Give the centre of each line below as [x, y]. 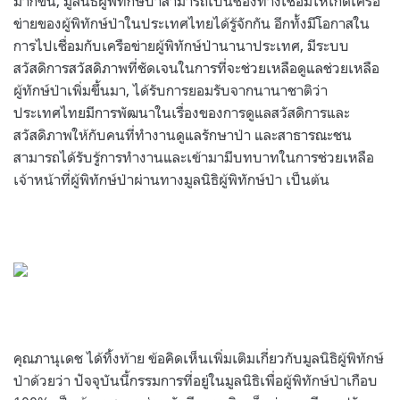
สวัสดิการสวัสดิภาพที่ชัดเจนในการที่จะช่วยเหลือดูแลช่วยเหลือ [196, 67]
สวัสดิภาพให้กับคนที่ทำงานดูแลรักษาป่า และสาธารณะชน [183, 134]
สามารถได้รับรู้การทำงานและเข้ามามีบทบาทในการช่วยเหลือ [194, 157]
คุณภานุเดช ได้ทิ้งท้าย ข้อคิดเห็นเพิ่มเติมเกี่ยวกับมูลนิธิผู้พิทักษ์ [199, 358]
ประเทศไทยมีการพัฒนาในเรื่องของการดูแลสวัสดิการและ [182, 112]
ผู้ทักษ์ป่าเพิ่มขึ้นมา [70, 90]
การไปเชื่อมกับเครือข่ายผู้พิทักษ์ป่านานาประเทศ [157, 45]
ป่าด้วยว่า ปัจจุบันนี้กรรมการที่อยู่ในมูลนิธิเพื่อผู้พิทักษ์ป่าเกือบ [196, 380]
